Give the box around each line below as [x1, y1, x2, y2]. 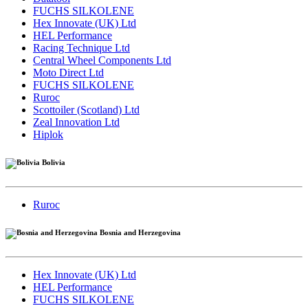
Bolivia [40, 157, 65, 166]
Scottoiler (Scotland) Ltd [33, 104, 140, 115]
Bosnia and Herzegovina [98, 228, 181, 236]
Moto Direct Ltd [33, 67, 104, 78]
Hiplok [33, 129, 63, 140]
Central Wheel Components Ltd [33, 54, 171, 66]
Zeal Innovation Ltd [33, 116, 120, 128]
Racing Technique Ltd [33, 42, 130, 54]
